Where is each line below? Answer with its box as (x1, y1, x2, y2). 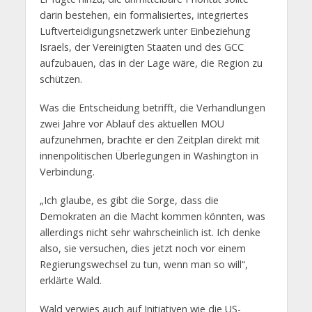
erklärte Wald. (39, 274, 102, 288)
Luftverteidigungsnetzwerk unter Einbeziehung (39, 24, 251, 38)
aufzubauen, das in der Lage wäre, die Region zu (39, 56, 263, 70)
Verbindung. (39, 165, 95, 179)
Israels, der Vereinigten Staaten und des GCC (39, 40, 244, 54)
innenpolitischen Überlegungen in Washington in (39, 149, 258, 163)
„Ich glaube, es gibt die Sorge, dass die (39, 194, 219, 208)
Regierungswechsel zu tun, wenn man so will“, (39, 258, 248, 272)
